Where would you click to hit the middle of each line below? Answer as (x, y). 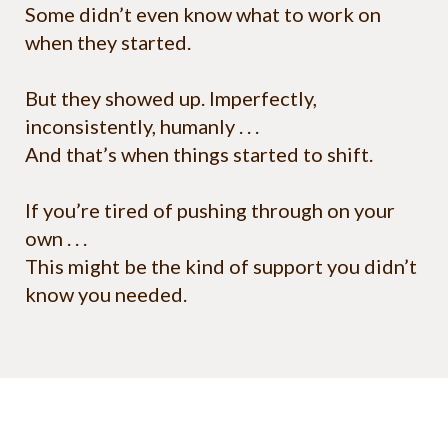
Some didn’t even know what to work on (203, 14)
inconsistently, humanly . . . (142, 126)
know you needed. (106, 294)
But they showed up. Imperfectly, (171, 98)
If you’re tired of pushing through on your (210, 210)
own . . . (56, 238)
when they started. (112, 42)
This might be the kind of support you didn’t (221, 266)
